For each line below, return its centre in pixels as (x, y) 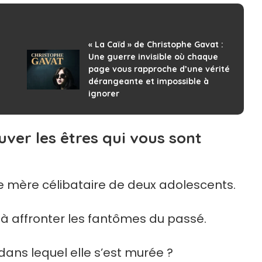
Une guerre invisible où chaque (153, 57)
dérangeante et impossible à (148, 82)
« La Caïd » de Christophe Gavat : (156, 45)
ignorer (104, 94)
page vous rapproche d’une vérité (159, 69)
